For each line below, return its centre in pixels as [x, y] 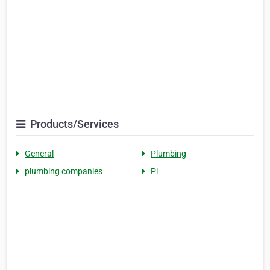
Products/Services [73, 124]
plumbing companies [64, 171]
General [39, 154]
